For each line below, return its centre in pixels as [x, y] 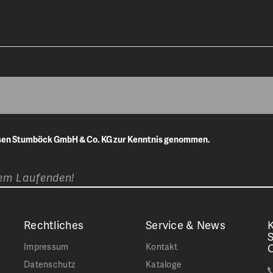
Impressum [46, 246]
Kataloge [164, 264]
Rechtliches [54, 225]
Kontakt [161, 246]
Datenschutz [50, 264]
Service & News [186, 225]
